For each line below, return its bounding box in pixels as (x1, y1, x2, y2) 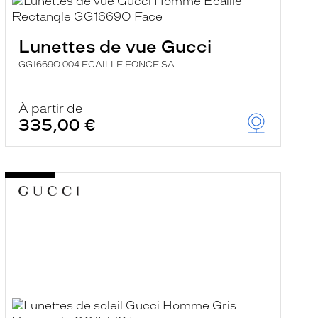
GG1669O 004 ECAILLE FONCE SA (18, 60, 175, 70)
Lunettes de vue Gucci (18, 36, 212, 57)
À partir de (18, 102, 83, 116)
